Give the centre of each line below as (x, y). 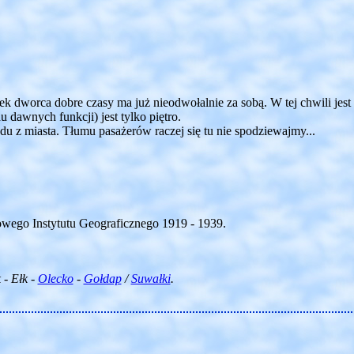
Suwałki (151, 279)
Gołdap (102, 279)
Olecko (55, 279)
